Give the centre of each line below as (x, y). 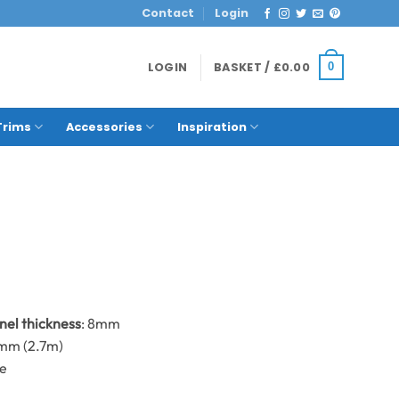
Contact (168, 13)
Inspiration (212, 126)
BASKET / (244, 67)
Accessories (104, 126)
